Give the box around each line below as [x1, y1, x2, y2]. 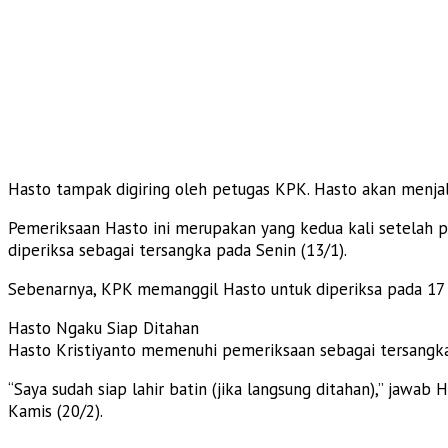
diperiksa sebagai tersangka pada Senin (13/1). [8, 238, 347, 261]
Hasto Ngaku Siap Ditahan [8, 316, 199, 339]
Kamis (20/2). [8, 399, 103, 422]
